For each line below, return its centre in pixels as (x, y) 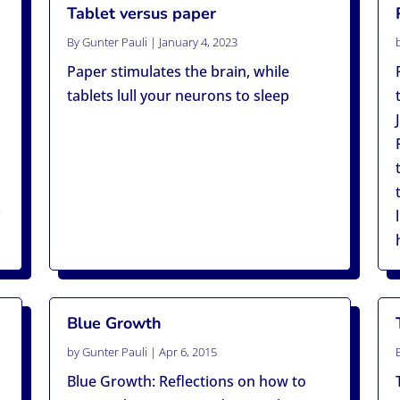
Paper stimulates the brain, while (178, 72)
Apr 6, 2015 (187, 352)
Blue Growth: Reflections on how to (186, 382)
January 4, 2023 (198, 42)
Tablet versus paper (141, 14)
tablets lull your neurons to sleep (178, 96)
